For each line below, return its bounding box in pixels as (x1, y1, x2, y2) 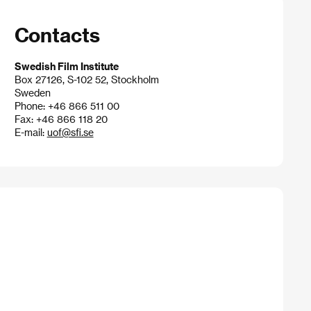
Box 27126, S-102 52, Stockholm (14, 73, 159, 85)
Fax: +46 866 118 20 (14, 112, 108, 125)
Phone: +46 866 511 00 (14, 99, 119, 112)
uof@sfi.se (47, 126, 94, 138)
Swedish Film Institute (14, 60, 119, 72)
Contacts (14, 23, 100, 47)
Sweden (14, 86, 51, 99)
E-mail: (14, 126, 47, 138)
